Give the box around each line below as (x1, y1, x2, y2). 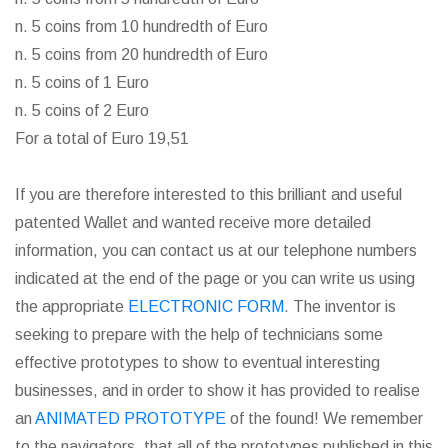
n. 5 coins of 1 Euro (15, 74, 149, 91)
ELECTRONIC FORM (128, 298, 284, 315)
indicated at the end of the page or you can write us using (15, 270, 415, 287)
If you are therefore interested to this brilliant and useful (15, 186, 402, 203)
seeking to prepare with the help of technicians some (15, 326, 383, 343)
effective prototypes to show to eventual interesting (15, 354, 380, 371)
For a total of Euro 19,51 (15, 130, 189, 147)
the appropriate (15, 298, 128, 315)
